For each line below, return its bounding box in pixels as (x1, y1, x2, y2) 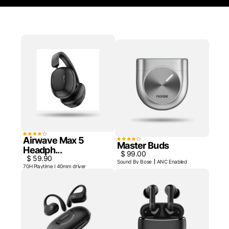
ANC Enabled (156, 158, 187, 165)
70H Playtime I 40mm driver (23, 163, 86, 170)
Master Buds (117, 140, 169, 151)
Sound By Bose (117, 158, 152, 165)
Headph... (23, 145, 62, 156)
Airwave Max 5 (23, 135, 84, 146)
